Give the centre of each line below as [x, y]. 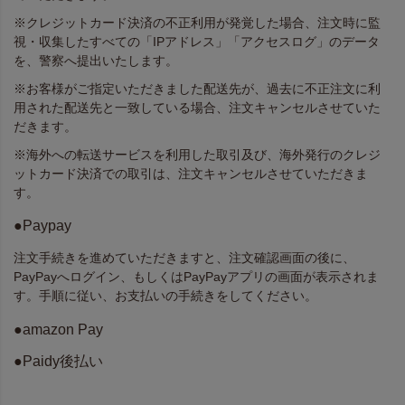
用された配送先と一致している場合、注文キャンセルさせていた [197, 107]
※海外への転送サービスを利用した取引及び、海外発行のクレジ [197, 154]
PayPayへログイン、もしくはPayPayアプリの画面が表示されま [196, 277]
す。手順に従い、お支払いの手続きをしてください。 [165, 296]
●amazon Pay [58, 329]
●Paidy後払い [58, 361]
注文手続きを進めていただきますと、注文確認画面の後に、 [184, 258]
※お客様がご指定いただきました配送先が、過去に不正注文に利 [197, 88]
